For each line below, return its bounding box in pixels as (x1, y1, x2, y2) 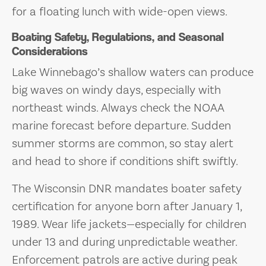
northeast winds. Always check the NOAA (12, 100, 224, 116)
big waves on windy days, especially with (12, 82, 221, 98)
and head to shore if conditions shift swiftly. (12, 153, 238, 169)
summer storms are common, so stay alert (12, 135, 233, 151)
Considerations (12, 44, 88, 58)
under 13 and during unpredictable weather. (12, 234, 237, 250)
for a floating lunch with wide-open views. (12, 4, 227, 20)
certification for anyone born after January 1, (12, 198, 242, 214)
